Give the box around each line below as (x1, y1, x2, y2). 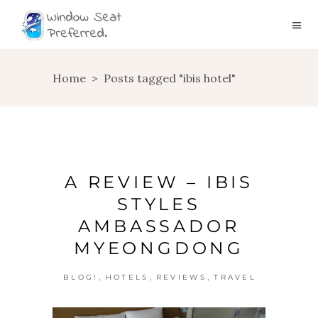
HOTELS (105, 273, 149, 282)
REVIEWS (155, 273, 207, 282)
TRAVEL (214, 273, 257, 282)
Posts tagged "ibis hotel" (104, 71, 236, 86)
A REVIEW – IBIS (64, 172, 253, 192)
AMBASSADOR (78, 216, 240, 236)
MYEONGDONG (73, 238, 244, 258)
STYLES (117, 194, 201, 214)
